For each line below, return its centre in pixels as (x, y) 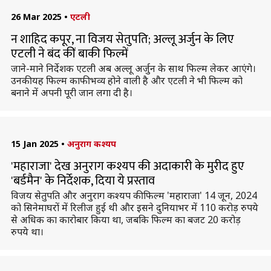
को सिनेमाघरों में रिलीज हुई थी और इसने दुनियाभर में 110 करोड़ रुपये (134, 207)
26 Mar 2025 (36, 17)
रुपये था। (27, 232)
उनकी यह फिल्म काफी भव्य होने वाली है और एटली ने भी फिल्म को (126, 80)
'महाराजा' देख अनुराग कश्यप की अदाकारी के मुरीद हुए (127, 166)
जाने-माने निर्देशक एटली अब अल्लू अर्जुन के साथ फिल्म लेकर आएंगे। (133, 68)
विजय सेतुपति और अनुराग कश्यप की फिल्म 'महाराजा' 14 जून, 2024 (134, 195)
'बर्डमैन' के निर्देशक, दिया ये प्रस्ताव (83, 181)
